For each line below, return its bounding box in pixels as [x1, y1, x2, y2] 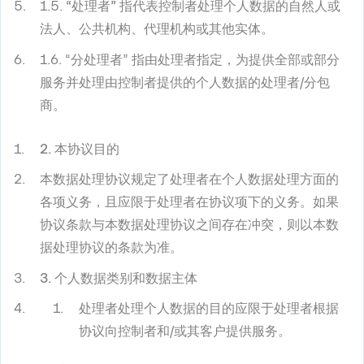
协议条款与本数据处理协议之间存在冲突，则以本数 [40, 217, 339, 233]
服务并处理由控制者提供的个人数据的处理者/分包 [40, 74, 330, 90]
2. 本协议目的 [40, 141, 119, 157]
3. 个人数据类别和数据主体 [40, 270, 197, 286]
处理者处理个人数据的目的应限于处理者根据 [79, 301, 339, 317]
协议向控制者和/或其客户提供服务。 [79, 323, 291, 340]
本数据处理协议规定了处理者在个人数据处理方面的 [40, 171, 339, 188]
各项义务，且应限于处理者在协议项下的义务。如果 [40, 194, 339, 210]
